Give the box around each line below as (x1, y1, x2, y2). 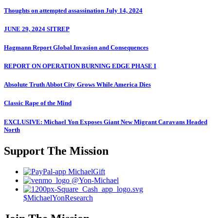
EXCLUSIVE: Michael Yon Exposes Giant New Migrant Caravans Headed (4, 118, 207, 126)
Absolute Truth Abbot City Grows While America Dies (4, 81, 151, 89)
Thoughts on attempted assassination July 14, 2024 (4, 6, 143, 14)
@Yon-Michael (72, 176, 119, 184)
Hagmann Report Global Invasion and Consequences (4, 43, 148, 51)
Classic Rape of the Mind (4, 99, 72, 107)
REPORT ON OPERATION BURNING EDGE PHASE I (4, 62, 156, 70)
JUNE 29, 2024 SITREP (4, 25, 70, 33)
